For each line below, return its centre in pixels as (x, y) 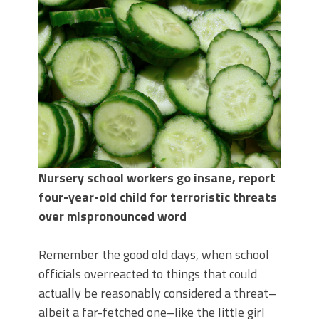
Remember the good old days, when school (154, 255)
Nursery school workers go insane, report (157, 178)
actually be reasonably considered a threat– (157, 293)
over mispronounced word (113, 216)
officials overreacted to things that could (148, 274)
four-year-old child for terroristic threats (158, 197)
